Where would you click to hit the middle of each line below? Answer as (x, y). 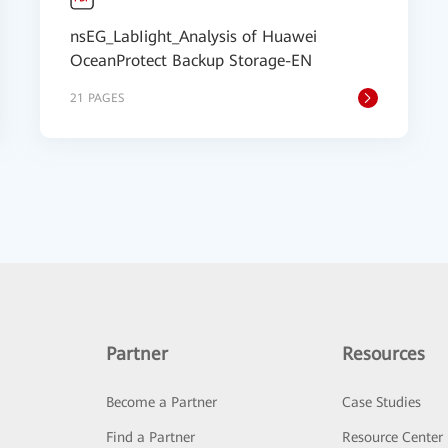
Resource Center (393, 437)
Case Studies (382, 402)
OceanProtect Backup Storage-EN (191, 60)
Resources (384, 353)
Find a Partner (150, 437)
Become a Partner (161, 402)
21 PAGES (97, 98)
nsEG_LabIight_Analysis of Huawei (193, 36)
